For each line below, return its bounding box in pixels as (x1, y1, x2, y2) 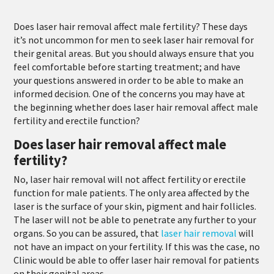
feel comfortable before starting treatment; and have (13, 60, 241, 73)
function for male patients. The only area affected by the (13, 186, 250, 199)
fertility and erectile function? (13, 114, 141, 127)
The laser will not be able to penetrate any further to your (13, 213, 257, 226)
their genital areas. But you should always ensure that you (13, 46, 254, 59)
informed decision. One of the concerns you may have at (13, 87, 246, 100)
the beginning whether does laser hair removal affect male (13, 100, 259, 113)
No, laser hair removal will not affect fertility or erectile (13, 172, 246, 185)
